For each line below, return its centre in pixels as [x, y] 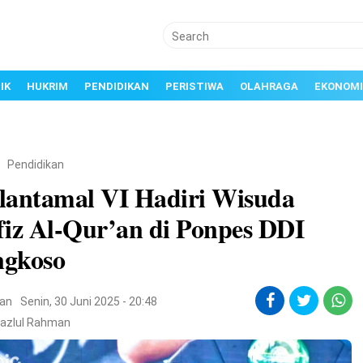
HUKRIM [47, 86]
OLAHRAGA [269, 86]
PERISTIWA [194, 86]
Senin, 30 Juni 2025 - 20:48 [89, 301]
